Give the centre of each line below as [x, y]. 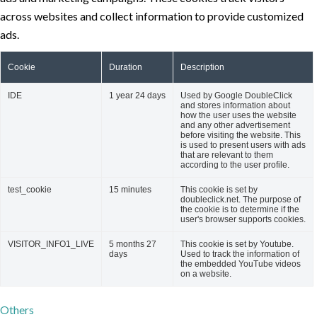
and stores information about [235, 106]
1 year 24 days [137, 96]
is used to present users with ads [243, 145]
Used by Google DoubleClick [236, 96]
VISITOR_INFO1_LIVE [51, 244]
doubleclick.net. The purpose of [241, 200]
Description [202, 68]
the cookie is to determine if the [240, 210]
